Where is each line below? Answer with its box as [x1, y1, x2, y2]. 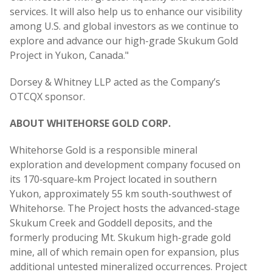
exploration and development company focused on [10, 158, 240, 172]
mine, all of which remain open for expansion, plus [10, 245, 239, 259]
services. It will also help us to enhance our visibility [10, 5, 242, 19]
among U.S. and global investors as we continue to [10, 19, 239, 33]
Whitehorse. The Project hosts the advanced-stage [10, 202, 240, 216]
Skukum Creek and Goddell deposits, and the [10, 216, 212, 230]
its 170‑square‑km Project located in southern [10, 172, 217, 186]
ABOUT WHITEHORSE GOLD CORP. [10, 117, 171, 131]
